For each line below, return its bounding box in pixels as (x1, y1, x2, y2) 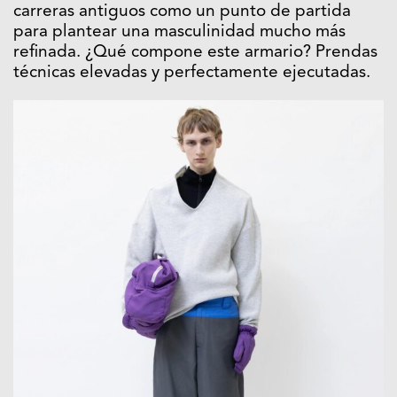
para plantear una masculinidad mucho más (13, 23, 346, 41)
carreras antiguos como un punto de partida (13, 3, 351, 20)
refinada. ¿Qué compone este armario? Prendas (13, 43, 378, 61)
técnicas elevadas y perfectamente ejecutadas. (13, 64, 370, 82)
